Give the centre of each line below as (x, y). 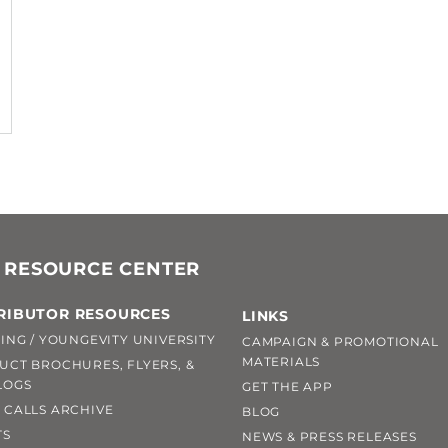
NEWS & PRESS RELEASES (329, 437)
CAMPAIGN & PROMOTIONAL (340, 342)
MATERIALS (281, 362)
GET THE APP (287, 387)
